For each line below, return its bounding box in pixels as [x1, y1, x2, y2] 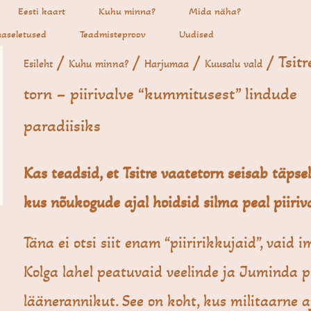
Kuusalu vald [205, 57, 263, 70]
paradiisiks [24, 115, 101, 136]
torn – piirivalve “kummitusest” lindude [24, 83, 298, 104]
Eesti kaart [17, 5, 65, 17]
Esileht [24, 57, 53, 70]
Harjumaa [144, 57, 190, 70]
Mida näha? [188, 5, 241, 17]
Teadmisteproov [79, 28, 146, 40]
